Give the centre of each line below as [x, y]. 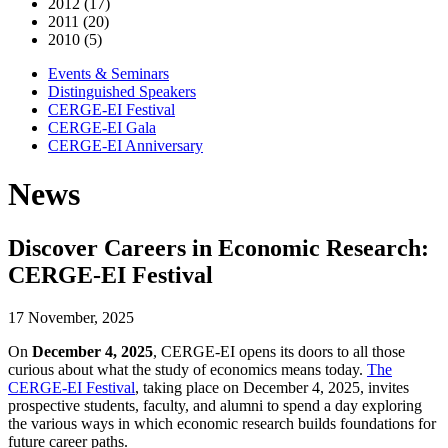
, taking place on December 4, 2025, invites [272, 387]
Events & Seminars [108, 73]
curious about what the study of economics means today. [187, 369]
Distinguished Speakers [122, 91]
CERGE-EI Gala [102, 127]
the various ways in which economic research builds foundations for [222, 423]
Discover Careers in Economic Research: [218, 247]
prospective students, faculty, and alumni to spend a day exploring [215, 405]
